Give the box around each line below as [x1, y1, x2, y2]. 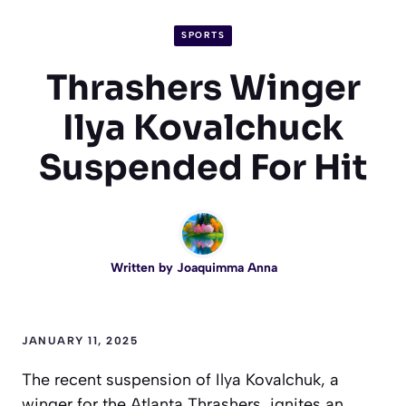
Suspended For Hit [39, 145, 367, 189]
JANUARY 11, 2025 [22, 333, 138, 347]
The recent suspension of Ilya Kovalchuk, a [22, 369, 339, 390]
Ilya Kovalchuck [63, 105, 343, 150]
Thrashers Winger [45, 65, 361, 110]
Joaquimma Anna [177, 259, 277, 275]
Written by [111, 259, 177, 275]
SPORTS [181, 29, 225, 42]
